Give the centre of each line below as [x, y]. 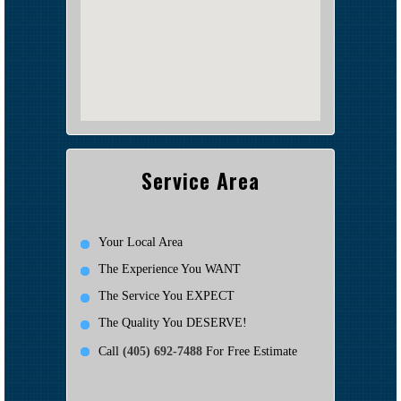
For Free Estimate [250, 351]
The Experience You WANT [170, 269]
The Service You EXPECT [166, 295]
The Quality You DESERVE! [173, 322]
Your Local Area [141, 242]
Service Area [200, 179]
